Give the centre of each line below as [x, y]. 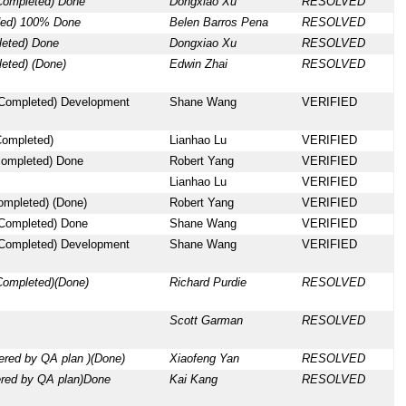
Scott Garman [206, 321]
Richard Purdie [208, 283]
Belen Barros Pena [218, 23]
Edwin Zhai [198, 65]
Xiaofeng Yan [204, 359]
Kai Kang [193, 380]
